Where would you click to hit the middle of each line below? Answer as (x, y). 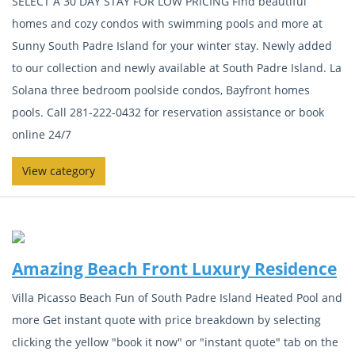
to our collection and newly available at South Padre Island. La (177, 68)
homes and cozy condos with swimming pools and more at (167, 24)
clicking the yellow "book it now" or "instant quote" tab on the (175, 342)
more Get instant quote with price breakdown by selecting (166, 319)
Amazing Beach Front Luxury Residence (174, 269)
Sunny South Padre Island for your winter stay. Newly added (172, 46)
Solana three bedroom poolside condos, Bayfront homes (161, 90)
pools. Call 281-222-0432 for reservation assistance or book (168, 113)
